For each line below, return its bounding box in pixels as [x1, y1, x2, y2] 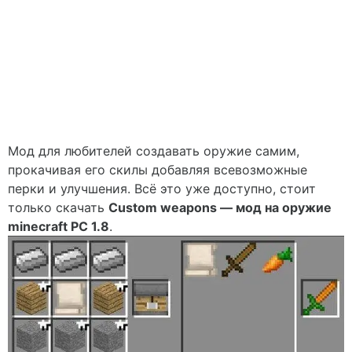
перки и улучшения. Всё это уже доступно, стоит [8, 181, 316, 196]
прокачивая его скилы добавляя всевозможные [8, 162, 307, 178]
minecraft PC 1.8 [8, 218, 109, 234]
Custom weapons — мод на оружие [108, 200, 332, 215]
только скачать [8, 200, 108, 215]
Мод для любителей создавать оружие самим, [8, 143, 299, 159]
